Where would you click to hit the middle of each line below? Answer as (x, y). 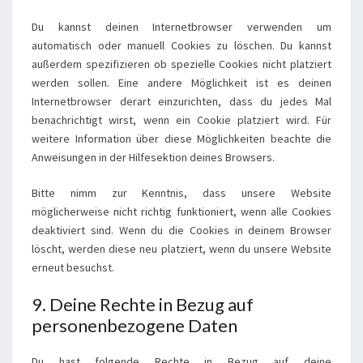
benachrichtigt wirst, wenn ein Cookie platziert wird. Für (181, 120)
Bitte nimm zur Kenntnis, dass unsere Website (181, 193)
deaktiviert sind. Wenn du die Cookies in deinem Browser (181, 230)
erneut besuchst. (73, 267)
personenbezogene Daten (135, 325)
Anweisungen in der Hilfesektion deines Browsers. (153, 157)
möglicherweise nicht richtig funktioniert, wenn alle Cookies (181, 211)
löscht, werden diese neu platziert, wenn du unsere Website (181, 249)
